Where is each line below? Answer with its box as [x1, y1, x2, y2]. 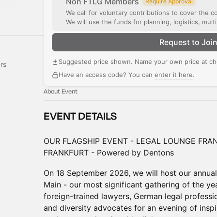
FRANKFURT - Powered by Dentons [44, 148, 174, 157]
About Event [44, 87, 77, 95]
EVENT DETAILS [44, 109, 117, 123]
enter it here [155, 71, 193, 78]
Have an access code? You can [59, 71, 155, 78]
